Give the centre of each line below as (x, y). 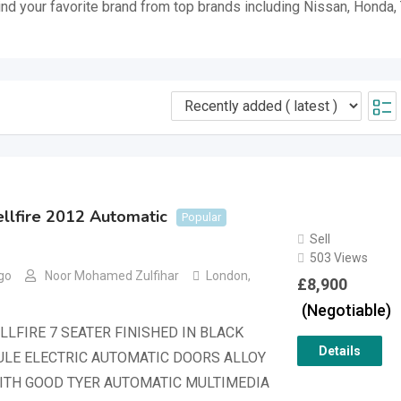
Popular (201, 217)
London (227, 276)
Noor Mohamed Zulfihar (112, 276)
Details (339, 350)
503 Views (338, 257)
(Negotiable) (346, 310)
